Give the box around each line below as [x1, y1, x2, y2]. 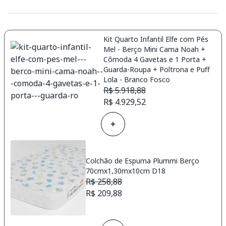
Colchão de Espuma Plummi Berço [85, 156, 199, 166]
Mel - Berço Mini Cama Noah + [103, 44, 205, 54]
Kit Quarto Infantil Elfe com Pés [103, 34, 208, 44]
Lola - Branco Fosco [103, 74, 170, 84]
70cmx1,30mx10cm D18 [85, 166, 165, 176]
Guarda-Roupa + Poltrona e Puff [103, 64, 210, 74]
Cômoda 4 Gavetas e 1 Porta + [103, 54, 206, 64]
